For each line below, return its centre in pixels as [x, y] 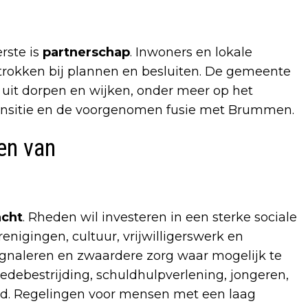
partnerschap [86, 53]
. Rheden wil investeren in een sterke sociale [160, 218]
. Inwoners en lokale [191, 53]
